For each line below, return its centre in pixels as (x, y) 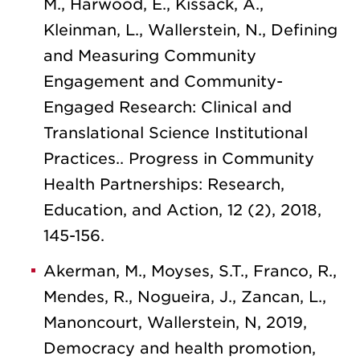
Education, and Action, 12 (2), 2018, (182, 210)
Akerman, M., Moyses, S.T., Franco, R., (190, 271)
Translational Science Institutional (176, 133)
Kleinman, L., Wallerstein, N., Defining (190, 30)
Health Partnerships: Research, (164, 184)
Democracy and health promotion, (180, 348)
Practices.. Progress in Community (179, 158)
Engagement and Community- (163, 81)
